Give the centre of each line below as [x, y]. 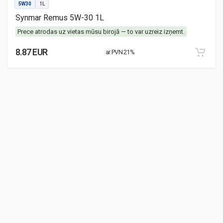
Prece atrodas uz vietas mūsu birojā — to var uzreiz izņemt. [101, 31]
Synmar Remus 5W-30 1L [60, 17]
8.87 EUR [32, 52]
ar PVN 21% [120, 52]
